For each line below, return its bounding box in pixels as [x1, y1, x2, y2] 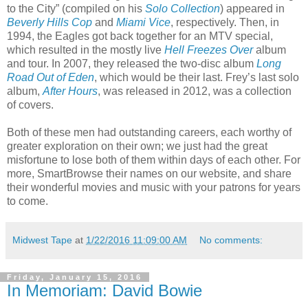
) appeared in [220, 2, 285, 14]
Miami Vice [116, 16, 170, 28]
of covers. [7, 98, 54, 111]
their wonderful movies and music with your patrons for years [7, 181, 300, 193]
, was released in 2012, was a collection [98, 85, 291, 97]
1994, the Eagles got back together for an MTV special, [7, 30, 273, 42]
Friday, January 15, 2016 [7, 272, 142, 281]
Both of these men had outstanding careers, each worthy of [7, 126, 291, 138]
